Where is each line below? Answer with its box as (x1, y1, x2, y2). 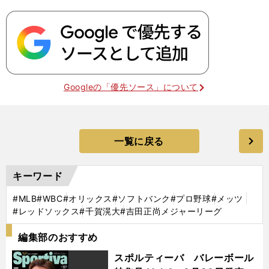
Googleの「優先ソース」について (63, 81, 199, 92)
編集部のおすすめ (18, 231, 98, 243)
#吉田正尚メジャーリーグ (120, 205, 223, 216)
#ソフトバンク (112, 193, 171, 204)
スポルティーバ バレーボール (114, 251, 254, 264)
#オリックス (62, 193, 112, 204)
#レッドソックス (13, 205, 80, 216)
